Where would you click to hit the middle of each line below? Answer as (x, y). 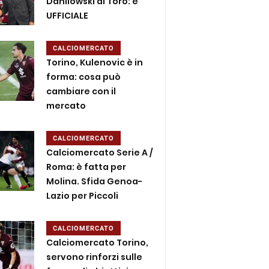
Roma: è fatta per (86, 167)
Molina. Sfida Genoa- (95, 181)
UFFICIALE (68, 15)
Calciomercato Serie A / (100, 152)
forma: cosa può (84, 77)
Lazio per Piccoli (83, 195)
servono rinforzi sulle (95, 257)
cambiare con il (81, 91)
